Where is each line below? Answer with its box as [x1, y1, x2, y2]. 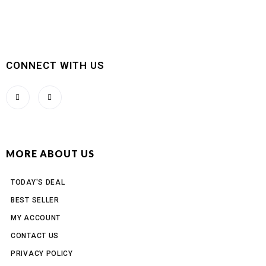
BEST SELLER [11, 196, 59, 205]
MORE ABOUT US [6, 148, 94, 160]
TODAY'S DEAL [11, 178, 65, 187]
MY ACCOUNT [11, 214, 61, 223]
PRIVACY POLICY [11, 249, 73, 258]
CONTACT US [11, 232, 59, 240]
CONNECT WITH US [6, 59, 104, 72]
